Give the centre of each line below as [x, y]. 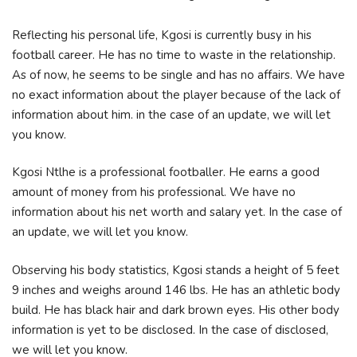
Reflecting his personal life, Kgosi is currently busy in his [162, 35]
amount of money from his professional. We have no [154, 192]
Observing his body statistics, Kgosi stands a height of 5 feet [176, 270]
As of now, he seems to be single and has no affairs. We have [178, 75]
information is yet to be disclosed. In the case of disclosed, [170, 330]
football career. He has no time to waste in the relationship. [174, 55]
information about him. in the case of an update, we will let [171, 114]
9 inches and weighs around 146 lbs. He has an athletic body [176, 290]
